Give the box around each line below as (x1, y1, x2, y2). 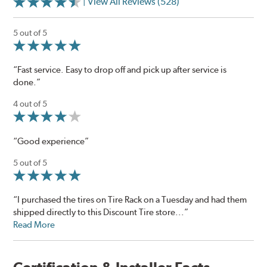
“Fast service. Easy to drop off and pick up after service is (13, 64, 227, 76)
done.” (13, 77, 41, 88)
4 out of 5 (13, 99, 48, 109)
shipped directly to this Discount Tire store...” (13, 207, 189, 218)
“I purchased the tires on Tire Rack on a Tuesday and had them (13, 194, 247, 205)
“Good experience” (13, 135, 89, 147)
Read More (13, 219, 55, 230)
